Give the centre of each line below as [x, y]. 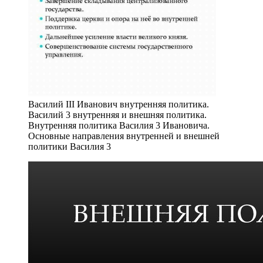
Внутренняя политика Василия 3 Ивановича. [119, 125]
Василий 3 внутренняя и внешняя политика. [117, 114]
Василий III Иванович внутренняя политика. [119, 104]
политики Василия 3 [70, 146]
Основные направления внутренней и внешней [124, 136]
